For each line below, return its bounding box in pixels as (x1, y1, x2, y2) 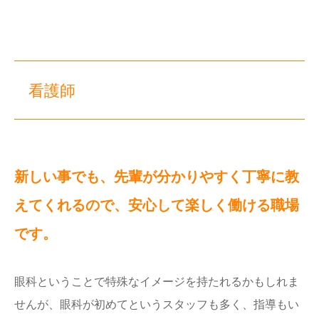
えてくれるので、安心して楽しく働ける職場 (14, 197, 299, 214)
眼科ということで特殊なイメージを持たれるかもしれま (14, 276, 299, 288)
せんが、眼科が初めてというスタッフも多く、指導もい (14, 298, 299, 311)
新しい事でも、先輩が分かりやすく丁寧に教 (14, 169, 299, 185)
